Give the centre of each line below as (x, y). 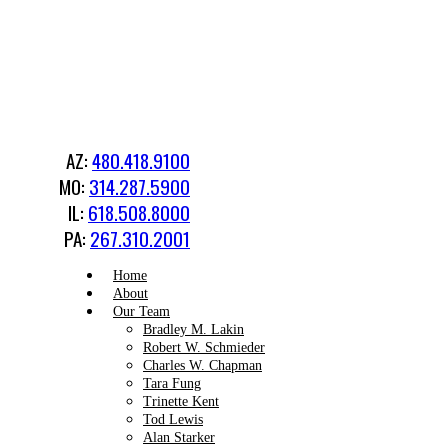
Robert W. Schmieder (204, 347)
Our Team (141, 311)
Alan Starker (179, 437)
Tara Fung (172, 383)
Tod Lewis (173, 419)
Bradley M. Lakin (193, 329)
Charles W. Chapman (202, 365)
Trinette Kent (181, 401)
